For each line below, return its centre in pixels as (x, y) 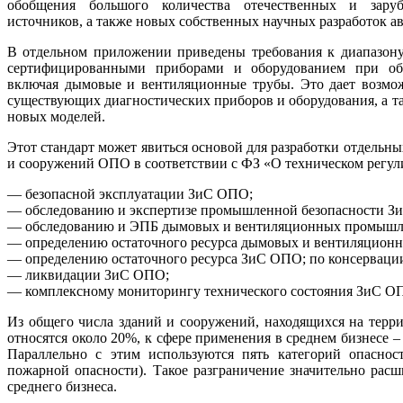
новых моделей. (56, 116)
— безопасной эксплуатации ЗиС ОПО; (130, 193)
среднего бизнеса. (62, 386)
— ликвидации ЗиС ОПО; (88, 274)
